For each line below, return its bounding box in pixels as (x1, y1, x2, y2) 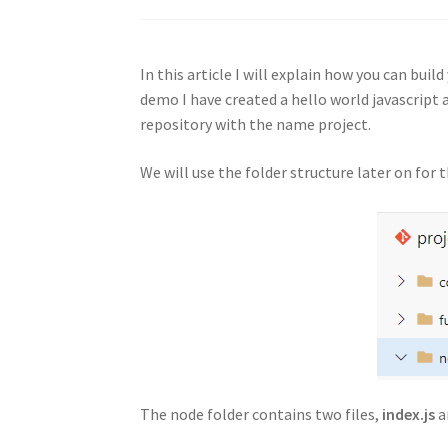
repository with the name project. (140, 114, 372, 135)
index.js (382, 404, 436, 425)
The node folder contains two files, (140, 404, 383, 425)
